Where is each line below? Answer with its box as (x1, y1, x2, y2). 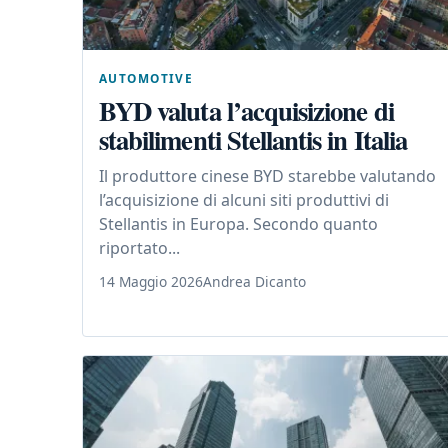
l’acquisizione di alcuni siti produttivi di (99, 189, 389, 212)
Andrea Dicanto (203, 272, 306, 292)
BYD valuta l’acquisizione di (99, 91, 394, 131)
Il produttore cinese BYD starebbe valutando (99, 165, 436, 188)
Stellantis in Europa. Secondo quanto (99, 213, 378, 236)
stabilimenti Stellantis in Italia (99, 120, 407, 160)
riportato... (99, 237, 180, 260)
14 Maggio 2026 (99, 272, 203, 292)
